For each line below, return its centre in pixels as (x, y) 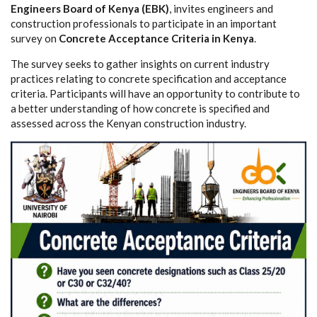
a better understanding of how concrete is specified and (140, 108)
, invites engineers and (221, 8)
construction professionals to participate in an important (144, 23)
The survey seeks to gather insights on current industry (140, 64)
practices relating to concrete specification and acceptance (149, 79)
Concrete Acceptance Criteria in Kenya (156, 38)
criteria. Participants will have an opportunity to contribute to (155, 93)
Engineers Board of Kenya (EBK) (90, 8)
